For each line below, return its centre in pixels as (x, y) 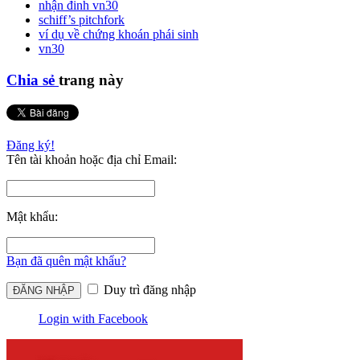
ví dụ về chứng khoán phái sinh (119, 35)
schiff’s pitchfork (82, 20)
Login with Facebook (93, 318)
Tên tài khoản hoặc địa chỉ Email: (92, 159)
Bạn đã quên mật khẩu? (66, 260)
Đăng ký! (31, 145)
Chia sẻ (33, 80)
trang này (91, 80)
